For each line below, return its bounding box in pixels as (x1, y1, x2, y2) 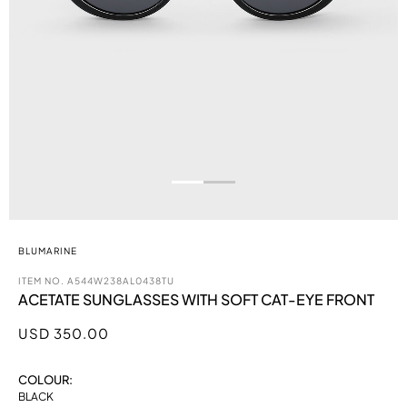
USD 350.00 (17, 324, 109, 342)
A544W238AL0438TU (66, 275, 174, 287)
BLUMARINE (17, 245, 77, 257)
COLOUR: (17, 372, 73, 388)
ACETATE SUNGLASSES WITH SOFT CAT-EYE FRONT (17, 290, 374, 310)
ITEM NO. (17, 275, 67, 287)
